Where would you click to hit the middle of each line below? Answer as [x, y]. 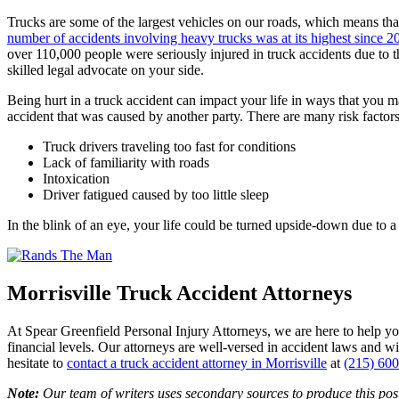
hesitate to [37, 362]
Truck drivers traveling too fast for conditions [169, 146]
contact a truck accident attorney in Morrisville [197, 362]
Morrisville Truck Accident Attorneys [179, 293]
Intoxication [76, 178]
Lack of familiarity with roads [126, 162]
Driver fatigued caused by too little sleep [156, 194]
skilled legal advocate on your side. [106, 69]
